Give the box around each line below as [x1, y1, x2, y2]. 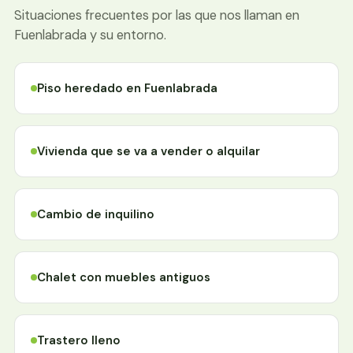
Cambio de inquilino [37, 206, 154, 222]
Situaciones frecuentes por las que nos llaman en [14, 6, 299, 24]
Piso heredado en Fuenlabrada [37, 80, 217, 96]
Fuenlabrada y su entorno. [14, 26, 166, 43]
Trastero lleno [37, 332, 121, 348]
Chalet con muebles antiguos [37, 269, 210, 285]
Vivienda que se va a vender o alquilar [37, 143, 260, 159]
